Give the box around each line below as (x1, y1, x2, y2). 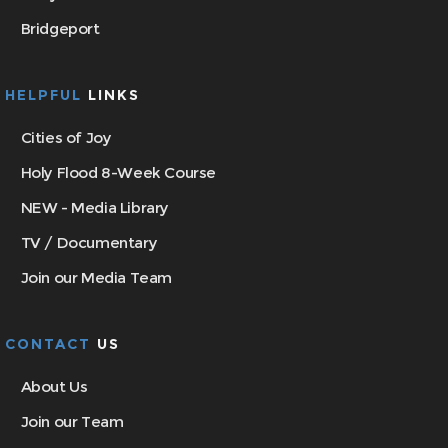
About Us (20, 377, 88, 396)
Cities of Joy (20, 128, 112, 147)
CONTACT (5, 335, 97, 353)
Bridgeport (20, 19, 100, 38)
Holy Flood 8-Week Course (20, 163, 217, 182)
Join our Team (20, 412, 124, 431)
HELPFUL (5, 86, 82, 104)
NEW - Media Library (20, 198, 170, 217)
